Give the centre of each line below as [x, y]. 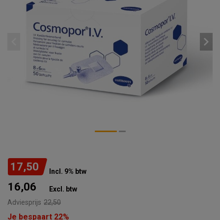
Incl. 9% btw [68, 171]
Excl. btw [63, 189]
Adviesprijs [24, 203]
